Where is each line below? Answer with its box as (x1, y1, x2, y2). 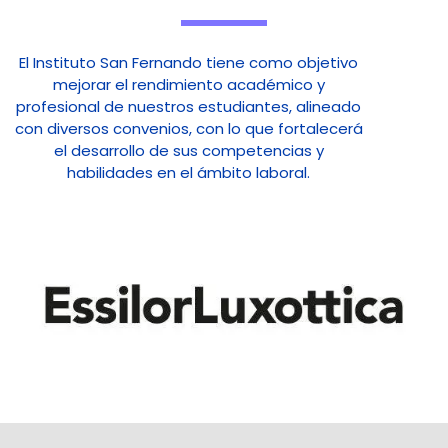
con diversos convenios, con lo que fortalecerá (14, 117, 363, 139)
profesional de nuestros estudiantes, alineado (16, 95, 362, 117)
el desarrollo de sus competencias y (53, 139, 324, 161)
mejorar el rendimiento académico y (52, 73, 325, 95)
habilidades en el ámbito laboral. (67, 161, 311, 183)
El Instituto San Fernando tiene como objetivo (19, 51, 359, 73)
